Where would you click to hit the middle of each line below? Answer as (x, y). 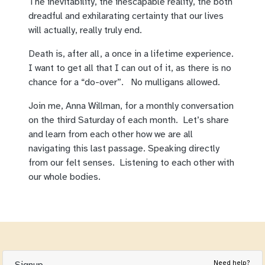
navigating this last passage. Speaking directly (124, 149)
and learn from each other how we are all (111, 135)
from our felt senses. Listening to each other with (131, 163)
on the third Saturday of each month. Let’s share (129, 120)
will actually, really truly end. (85, 30)
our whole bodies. (64, 177)
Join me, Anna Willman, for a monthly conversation (131, 106)
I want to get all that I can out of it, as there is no (130, 68)
